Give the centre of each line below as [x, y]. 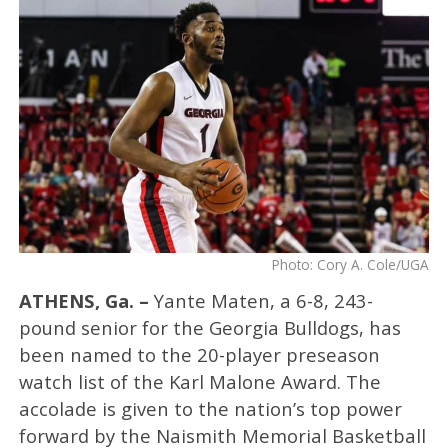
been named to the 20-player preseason [199, 354]
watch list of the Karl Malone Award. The [199, 381]
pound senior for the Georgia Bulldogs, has [209, 327]
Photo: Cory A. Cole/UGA [351, 264]
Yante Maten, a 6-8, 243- [260, 300]
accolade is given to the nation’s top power [210, 408]
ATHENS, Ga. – [83, 300]
